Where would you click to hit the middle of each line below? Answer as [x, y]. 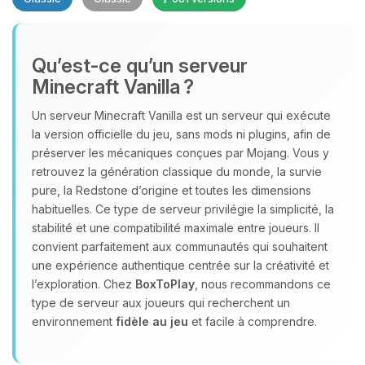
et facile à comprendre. [253, 321]
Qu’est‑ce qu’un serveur [140, 66]
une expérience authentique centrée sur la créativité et [180, 265]
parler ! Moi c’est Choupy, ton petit [185, 152]
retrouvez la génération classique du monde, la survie [177, 172]
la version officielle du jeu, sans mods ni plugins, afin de [181, 134]
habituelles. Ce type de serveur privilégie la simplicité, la [183, 209]
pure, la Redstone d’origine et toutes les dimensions [172, 190]
